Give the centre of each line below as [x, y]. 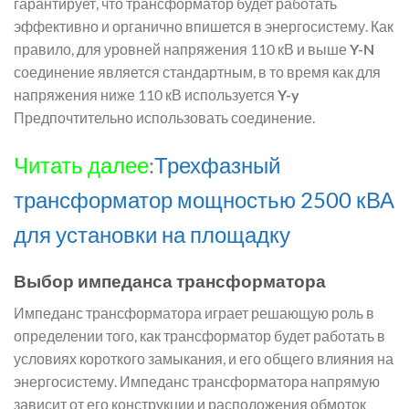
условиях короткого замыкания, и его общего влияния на [204, 359]
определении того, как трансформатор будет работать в [199, 336]
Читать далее [81, 164]
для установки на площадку [154, 234]
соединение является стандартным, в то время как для [197, 71]
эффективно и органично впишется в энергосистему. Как [204, 26]
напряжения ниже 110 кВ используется [146, 94]
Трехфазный [217, 164]
